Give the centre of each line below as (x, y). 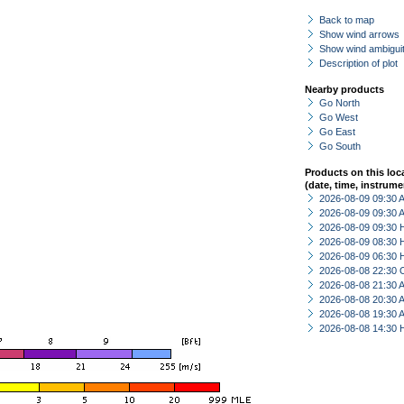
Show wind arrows (359, 34)
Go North (340, 103)
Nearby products (344, 89)
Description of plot (358, 63)
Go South (340, 146)
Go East (337, 132)
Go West (339, 117)
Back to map (347, 20)
